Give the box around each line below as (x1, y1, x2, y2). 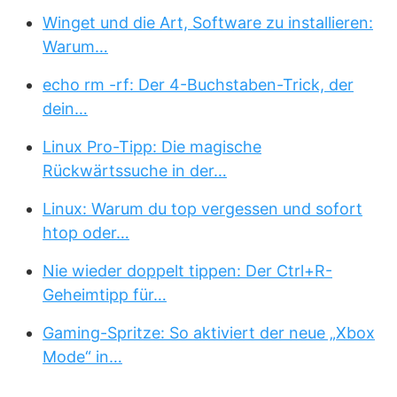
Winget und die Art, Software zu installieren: (43, 13, 373, 32)
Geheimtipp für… (43, 285, 167, 304)
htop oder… (43, 223, 129, 242)
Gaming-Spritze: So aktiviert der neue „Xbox (43, 323, 375, 342)
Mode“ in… (43, 347, 122, 366)
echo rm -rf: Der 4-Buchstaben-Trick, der (43, 75, 354, 94)
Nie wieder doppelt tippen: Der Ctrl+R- (43, 261, 332, 280)
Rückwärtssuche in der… (43, 161, 227, 180)
